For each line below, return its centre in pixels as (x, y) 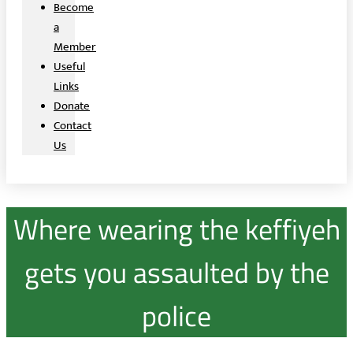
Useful (69, 67)
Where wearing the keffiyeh (176, 229)
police (176, 315)
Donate (72, 106)
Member (75, 47)
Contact (72, 126)
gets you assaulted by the (176, 272)
